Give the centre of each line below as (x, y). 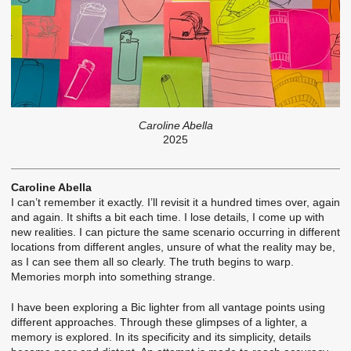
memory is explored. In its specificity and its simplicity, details (161, 337)
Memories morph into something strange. (113, 277)
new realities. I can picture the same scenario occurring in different (175, 232)
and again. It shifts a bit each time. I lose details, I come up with (168, 217)
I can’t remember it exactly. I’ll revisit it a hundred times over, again (175, 203)
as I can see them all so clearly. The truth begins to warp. (152, 262)
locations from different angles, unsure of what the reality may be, (173, 247)
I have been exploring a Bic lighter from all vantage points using (168, 307)
